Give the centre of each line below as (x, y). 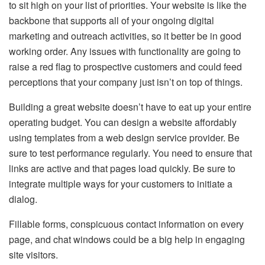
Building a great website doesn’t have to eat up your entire (130, 107)
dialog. (23, 199)
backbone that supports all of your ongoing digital (112, 21)
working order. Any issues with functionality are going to (125, 51)
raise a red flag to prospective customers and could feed (125, 67)
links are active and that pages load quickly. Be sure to (122, 169)
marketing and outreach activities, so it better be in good (125, 36)
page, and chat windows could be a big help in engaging (127, 240)
